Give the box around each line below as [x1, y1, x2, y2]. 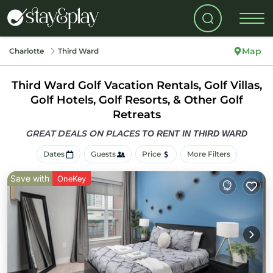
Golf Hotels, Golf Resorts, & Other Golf [30, 93, 243, 107]
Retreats [112, 108, 161, 121]
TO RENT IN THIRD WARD [142, 129, 247, 138]
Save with [10, 173, 49, 183]
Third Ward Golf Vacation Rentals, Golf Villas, [11, 79, 262, 92]
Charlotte [9, 46, 44, 55]
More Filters [186, 149, 230, 158]
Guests [90, 149, 116, 158]
